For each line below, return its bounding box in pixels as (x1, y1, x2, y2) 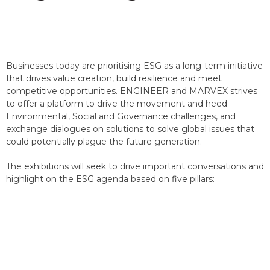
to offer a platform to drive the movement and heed (6, 98, 227, 109)
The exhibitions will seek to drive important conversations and (6, 161, 264, 172)
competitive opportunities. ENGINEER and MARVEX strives (6, 86, 257, 96)
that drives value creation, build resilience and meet (6, 73, 222, 84)
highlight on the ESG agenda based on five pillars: (6, 174, 215, 184)
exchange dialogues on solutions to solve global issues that (6, 124, 254, 134)
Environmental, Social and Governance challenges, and (6, 111, 236, 122)
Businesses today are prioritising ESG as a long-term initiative (6, 60, 263, 71)
